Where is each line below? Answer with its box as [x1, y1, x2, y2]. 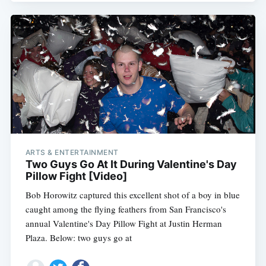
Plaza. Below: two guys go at [25, 232, 132, 244]
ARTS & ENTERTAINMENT [25, 148, 119, 157]
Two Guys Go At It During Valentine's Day [25, 158, 237, 171]
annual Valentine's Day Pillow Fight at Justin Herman [25, 217, 222, 230]
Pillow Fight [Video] [25, 170, 127, 183]
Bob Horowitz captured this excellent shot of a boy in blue [25, 189, 240, 201]
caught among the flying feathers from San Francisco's [25, 203, 226, 216]
